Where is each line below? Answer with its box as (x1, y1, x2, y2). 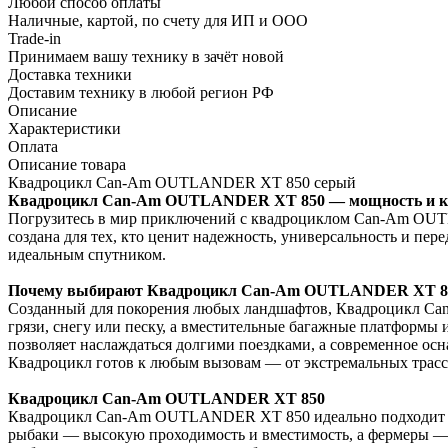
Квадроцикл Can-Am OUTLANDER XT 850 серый (8, 174, 356, 192)
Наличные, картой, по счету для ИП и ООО (8, 12, 308, 30)
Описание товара (8, 156, 126, 174)
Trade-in (8, 30, 61, 48)
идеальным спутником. (8, 246, 166, 264)
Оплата (8, 138, 58, 156)
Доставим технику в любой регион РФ (8, 84, 274, 102)
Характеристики (8, 120, 121, 138)
